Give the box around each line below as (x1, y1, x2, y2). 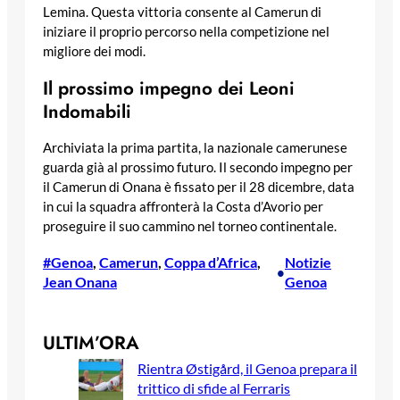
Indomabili (43, 97, 131, 125)
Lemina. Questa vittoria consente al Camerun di (43, 4, 321, 20)
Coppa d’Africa (164, 254, 257, 271)
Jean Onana (43, 273, 117, 291)
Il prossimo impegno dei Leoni (43, 74, 295, 102)
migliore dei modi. (43, 43, 146, 59)
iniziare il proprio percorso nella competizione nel (43, 23, 329, 39)
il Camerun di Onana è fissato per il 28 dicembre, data (43, 179, 354, 196)
